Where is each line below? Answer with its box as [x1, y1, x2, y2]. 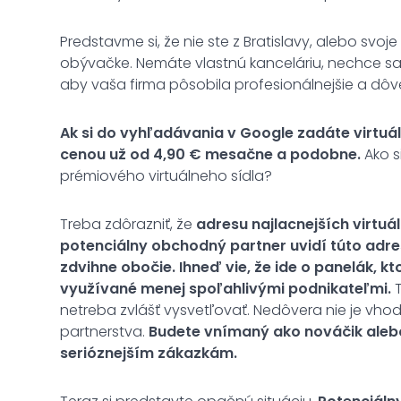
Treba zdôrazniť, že [60, 213, 196, 235]
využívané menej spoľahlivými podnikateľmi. [60, 277, 391, 299]
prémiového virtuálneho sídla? [60, 165, 272, 186]
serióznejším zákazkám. [60, 342, 237, 363]
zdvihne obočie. [60, 256, 175, 277]
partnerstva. [60, 320, 149, 342]
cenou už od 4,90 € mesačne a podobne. [60, 143, 361, 165]
